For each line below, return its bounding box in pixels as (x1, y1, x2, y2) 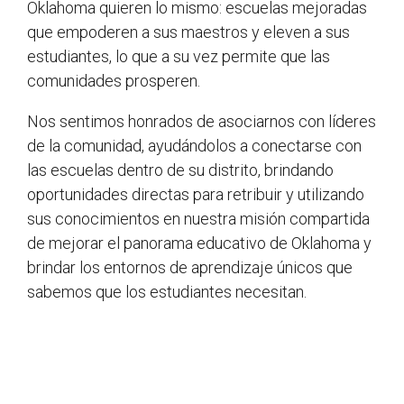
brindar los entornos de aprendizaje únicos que (27, 258, 353, 277)
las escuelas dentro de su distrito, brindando (27, 161, 334, 179)
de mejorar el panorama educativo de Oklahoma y (27, 234, 372, 252)
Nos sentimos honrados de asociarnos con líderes (27, 112, 376, 131)
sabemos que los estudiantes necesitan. (27, 282, 307, 301)
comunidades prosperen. (27, 71, 200, 90)
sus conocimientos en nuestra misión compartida (27, 209, 370, 228)
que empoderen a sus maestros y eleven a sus (27, 23, 350, 41)
